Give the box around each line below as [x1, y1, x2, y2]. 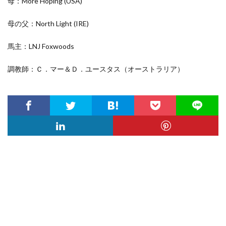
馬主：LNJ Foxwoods [8, 42, 74, 50]
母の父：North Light [8, 19, 74, 28]
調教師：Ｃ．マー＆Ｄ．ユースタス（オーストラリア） [8, 65, 184, 73]
